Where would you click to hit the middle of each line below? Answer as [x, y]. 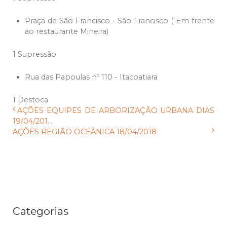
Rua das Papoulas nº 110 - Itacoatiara [91, 77]
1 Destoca [30, 100]
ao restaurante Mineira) [67, 32]
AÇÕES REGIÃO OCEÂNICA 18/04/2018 [85, 132]
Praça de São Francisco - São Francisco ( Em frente [120, 21]
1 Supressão [34, 54]
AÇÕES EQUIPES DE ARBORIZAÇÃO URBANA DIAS [116, 111]
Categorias [41, 211]
